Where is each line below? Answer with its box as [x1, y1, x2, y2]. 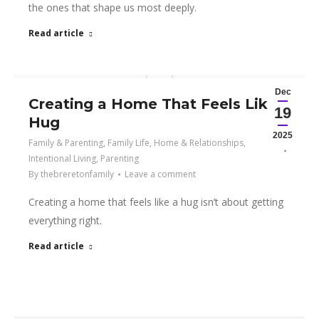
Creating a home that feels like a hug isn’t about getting [28, 195, 283, 209]
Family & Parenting [28, 137, 103, 149]
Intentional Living [28, 152, 96, 164]
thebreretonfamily [41, 168, 114, 180]
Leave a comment [125, 168, 196, 180]
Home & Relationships [154, 137, 244, 149]
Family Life [108, 137, 150, 149]
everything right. [28, 214, 102, 227]
